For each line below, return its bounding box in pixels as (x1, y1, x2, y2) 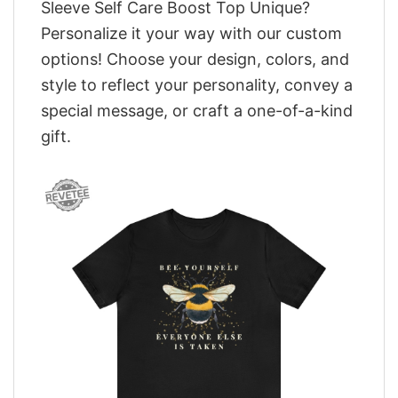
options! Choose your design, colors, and (41, 49, 349, 68)
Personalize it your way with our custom (41, 23, 342, 43)
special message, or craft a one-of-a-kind (41, 100, 353, 120)
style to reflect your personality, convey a (41, 75, 353, 94)
